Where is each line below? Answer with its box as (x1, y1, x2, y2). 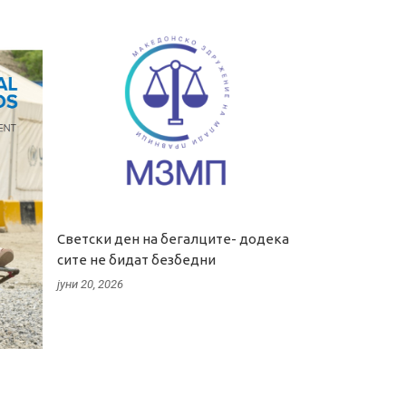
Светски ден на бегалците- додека (57, 230, 289, 246)
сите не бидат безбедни (57, 251, 216, 267)
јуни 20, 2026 (57, 276, 123, 291)
